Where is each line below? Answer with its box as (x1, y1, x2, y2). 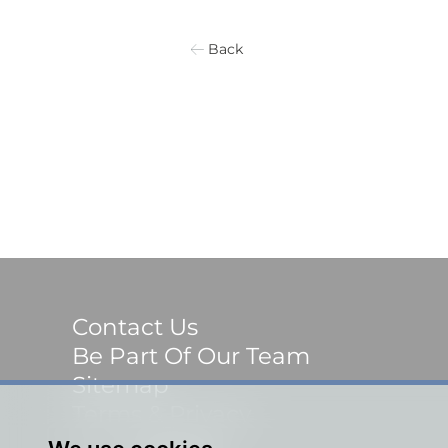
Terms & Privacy (72, 399, 251, 428)
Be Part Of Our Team (72, 341, 310, 370)
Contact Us (72, 312, 198, 341)
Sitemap (72, 370, 169, 399)
